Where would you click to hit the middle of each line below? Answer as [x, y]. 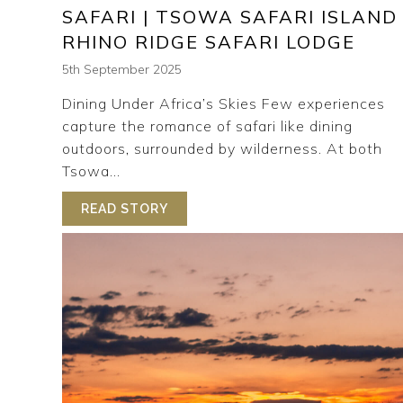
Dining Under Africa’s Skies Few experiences [224, 104]
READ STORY [125, 209]
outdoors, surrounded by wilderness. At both [222, 149]
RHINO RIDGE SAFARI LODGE [209, 42]
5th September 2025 [122, 70]
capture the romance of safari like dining [207, 126]
